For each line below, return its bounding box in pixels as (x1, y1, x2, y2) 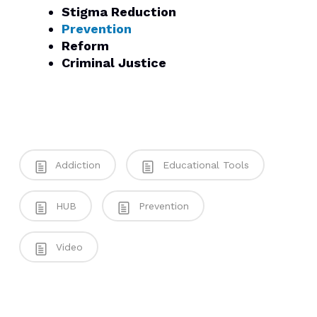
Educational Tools (158, 159, 249, 171)
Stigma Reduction (61, 4, 176, 19)
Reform (61, 38, 109, 53)
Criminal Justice (61, 55, 166, 70)
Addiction (52, 159, 100, 171)
